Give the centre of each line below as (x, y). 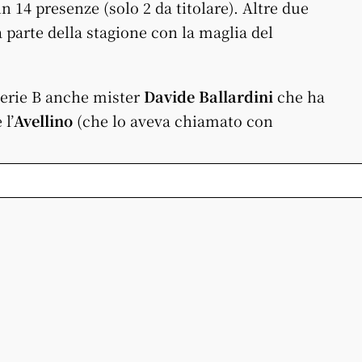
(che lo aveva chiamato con (173, 120)
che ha (299, 96)
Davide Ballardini (208, 96)
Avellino (43, 120)
